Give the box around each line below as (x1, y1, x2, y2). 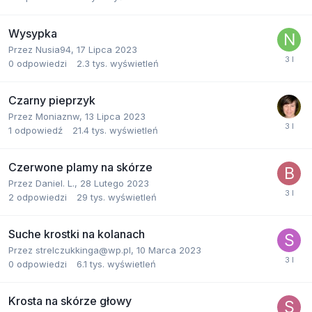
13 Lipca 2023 (85, 111, 146, 122)
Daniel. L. (36, 178, 75, 189)
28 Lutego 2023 (80, 178, 149, 189)
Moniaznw (36, 111, 79, 122)
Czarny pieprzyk (8, 93, 95, 107)
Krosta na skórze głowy (8, 294, 132, 308)
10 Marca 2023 (136, 244, 201, 256)
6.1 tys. (77, 258, 104, 270)
